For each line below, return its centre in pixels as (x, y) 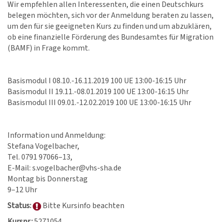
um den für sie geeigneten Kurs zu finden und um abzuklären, (110, 26)
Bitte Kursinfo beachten (83, 206)
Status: (19, 206)
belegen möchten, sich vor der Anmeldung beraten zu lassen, (111, 15)
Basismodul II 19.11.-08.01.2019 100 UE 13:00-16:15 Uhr (98, 92)
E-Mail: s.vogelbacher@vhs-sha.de (64, 168)
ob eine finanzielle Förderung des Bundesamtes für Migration (111, 37)
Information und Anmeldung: (56, 135)
